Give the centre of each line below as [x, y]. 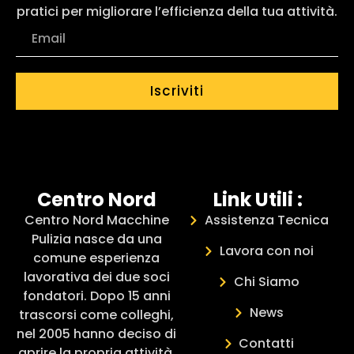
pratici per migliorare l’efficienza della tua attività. [177, 11]
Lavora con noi [266, 250]
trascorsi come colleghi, [96, 314]
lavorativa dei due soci [96, 277]
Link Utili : [258, 199]
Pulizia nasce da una [96, 239]
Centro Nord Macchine [96, 220]
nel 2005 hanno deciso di [96, 333]
